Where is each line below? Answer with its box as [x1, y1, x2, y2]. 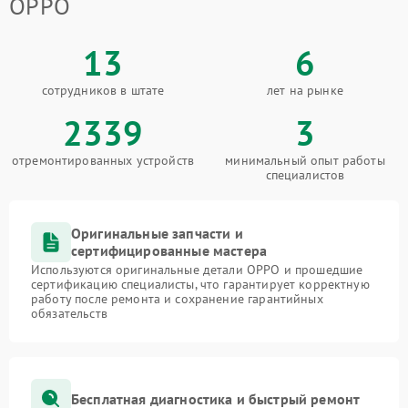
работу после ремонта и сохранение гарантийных [31, 291, 323, 308]
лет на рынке [267, 82, 343, 99]
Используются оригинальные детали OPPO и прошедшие [31, 261, 363, 279]
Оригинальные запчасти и [71, 224, 243, 243]
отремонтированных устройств [11, 152, 195, 169]
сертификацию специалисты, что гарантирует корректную [31, 276, 370, 293]
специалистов [265, 167, 345, 184]
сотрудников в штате [41, 82, 165, 99]
